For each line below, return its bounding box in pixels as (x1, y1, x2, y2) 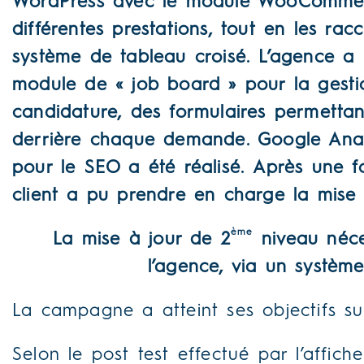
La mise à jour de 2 (53, 231, 232, 249)
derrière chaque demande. (12, 132, 258, 150)
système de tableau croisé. (12, 49, 251, 67)
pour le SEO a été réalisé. (12, 159, 245, 178)
